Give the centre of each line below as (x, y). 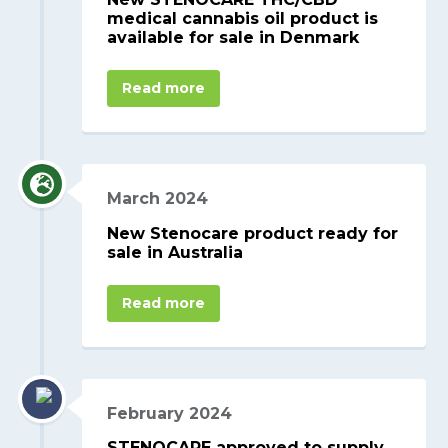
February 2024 (170, 413)
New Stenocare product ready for (253, 233)
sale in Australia (175, 252)
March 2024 (158, 198)
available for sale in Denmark (233, 38)
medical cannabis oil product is (243, 19)
